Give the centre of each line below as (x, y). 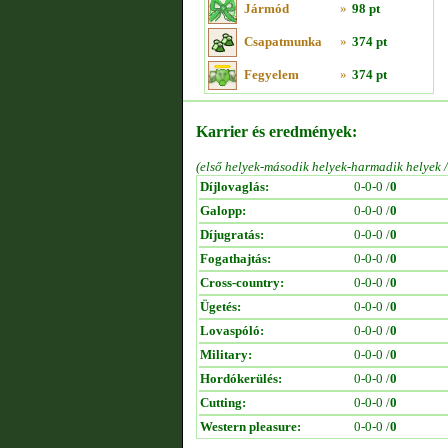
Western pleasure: (250, 426)
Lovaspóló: (232, 330)
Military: (226, 354)
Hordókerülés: (241, 378)
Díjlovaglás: (234, 186)
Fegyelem (271, 74)
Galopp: (223, 210)
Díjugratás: (232, 234)
